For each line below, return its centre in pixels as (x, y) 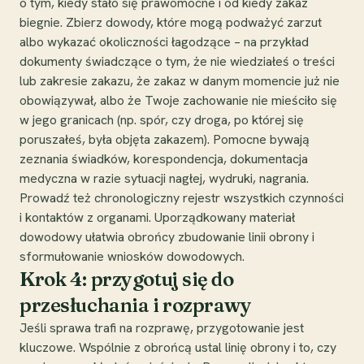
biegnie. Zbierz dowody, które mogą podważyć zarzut (171, 22)
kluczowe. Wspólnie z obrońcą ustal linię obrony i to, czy (178, 347)
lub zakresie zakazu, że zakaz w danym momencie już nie (180, 80)
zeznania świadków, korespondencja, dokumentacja (164, 158)
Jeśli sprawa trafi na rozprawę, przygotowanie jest (162, 327)
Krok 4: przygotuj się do (127, 279)
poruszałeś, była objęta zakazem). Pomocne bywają (165, 139)
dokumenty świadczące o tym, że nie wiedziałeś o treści (177, 61)
